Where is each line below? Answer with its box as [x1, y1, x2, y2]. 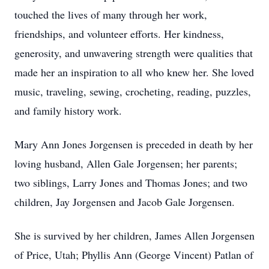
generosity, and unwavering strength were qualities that [14, 46, 253, 60]
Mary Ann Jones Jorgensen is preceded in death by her [14, 137, 253, 151]
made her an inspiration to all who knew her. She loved [14, 65, 254, 79]
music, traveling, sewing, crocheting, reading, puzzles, [14, 84, 251, 98]
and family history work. [14, 103, 122, 118]
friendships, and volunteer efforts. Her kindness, [14, 26, 224, 41]
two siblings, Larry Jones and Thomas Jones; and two [14, 175, 247, 190]
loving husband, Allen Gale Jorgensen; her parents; [14, 156, 237, 171]
